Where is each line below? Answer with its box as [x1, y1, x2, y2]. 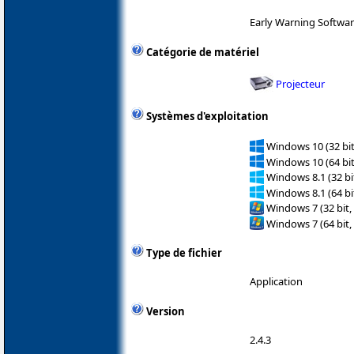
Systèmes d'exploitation [146, 109, 269, 124]
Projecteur [276, 76, 325, 91]
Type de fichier [146, 246, 222, 261]
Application [250, 274, 303, 289]
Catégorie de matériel [146, 45, 259, 60]
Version [146, 304, 185, 319]
